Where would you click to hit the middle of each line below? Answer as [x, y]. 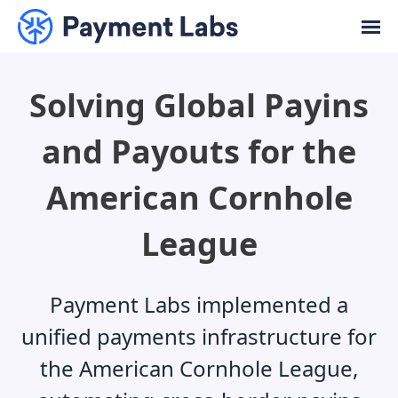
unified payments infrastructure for [199, 336]
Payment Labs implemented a [199, 304]
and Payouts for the [199, 151]
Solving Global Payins [199, 105]
